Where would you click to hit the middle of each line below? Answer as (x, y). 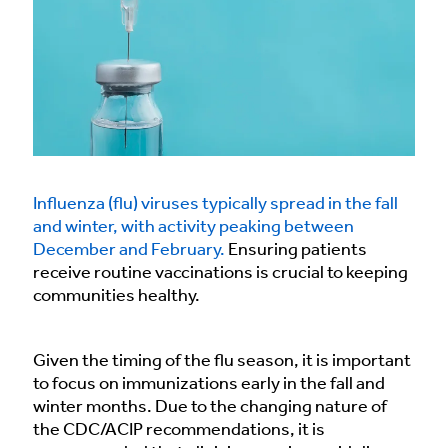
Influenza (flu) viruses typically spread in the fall (215, 205)
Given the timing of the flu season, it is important (222, 362)
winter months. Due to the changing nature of (210, 408)
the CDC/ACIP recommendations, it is (179, 431)
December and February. (129, 251)
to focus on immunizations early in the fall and (209, 385)
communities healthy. (116, 297)
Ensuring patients (296, 251)
